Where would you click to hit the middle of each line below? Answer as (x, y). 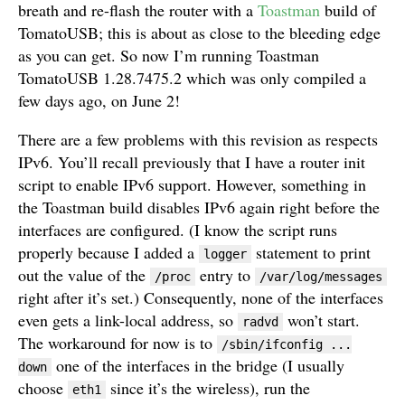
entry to (225, 275)
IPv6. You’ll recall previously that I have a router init (192, 162)
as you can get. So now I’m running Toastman (169, 56)
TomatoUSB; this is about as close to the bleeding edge (199, 33)
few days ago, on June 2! (99, 101)
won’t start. (321, 320)
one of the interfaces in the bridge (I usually (198, 366)
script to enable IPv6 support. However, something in (192, 185)
